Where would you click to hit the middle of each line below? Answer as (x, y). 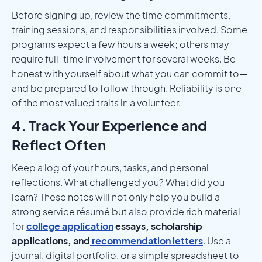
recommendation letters (146, 240)
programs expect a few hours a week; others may (120, 44)
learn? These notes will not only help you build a (116, 196)
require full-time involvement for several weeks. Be (124, 58)
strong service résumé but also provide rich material (126, 211)
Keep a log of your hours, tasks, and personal (110, 167)
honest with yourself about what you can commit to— (130, 73)
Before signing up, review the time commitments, (121, 15)
